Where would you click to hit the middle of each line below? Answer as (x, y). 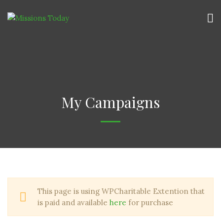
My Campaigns (110, 102)
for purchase (150, 203)
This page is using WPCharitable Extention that (121, 191)
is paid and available (74, 203)
